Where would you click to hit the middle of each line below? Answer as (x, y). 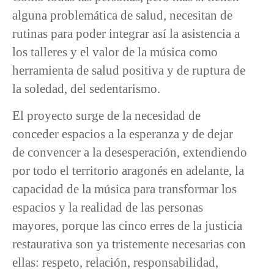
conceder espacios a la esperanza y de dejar (123, 134)
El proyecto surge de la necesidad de (106, 116)
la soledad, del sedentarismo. (86, 88)
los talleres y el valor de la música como (115, 51)
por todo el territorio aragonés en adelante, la (128, 171)
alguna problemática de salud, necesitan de (122, 15)
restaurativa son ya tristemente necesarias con (129, 244)
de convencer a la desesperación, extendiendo (130, 152)
